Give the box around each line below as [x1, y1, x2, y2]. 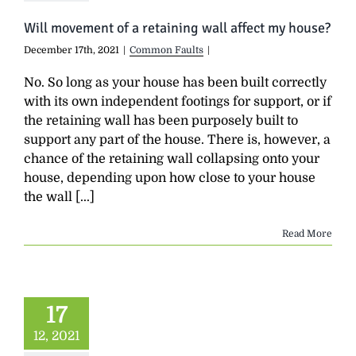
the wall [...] [24, 189, 95, 204]
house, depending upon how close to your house [24, 170, 315, 185]
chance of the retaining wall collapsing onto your [24, 151, 319, 166]
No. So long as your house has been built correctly [24, 75, 327, 90]
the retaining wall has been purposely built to [24, 113, 298, 128]
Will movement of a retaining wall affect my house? [24, 18, 331, 37]
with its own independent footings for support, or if [24, 94, 331, 109]
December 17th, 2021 [24, 44, 119, 56]
